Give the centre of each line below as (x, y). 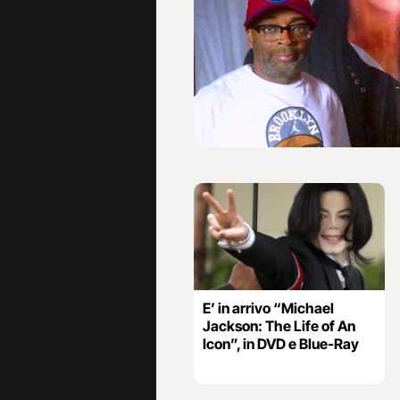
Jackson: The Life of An (279, 326)
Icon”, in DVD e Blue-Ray (281, 344)
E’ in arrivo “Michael (268, 308)
